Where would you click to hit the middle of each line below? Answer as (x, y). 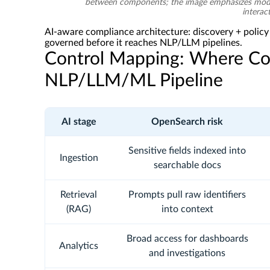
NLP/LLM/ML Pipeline (134, 81)
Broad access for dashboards (187, 239)
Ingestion (79, 158)
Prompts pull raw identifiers (187, 195)
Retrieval (79, 195)
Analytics (79, 246)
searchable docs (187, 165)
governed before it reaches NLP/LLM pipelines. (143, 43)
